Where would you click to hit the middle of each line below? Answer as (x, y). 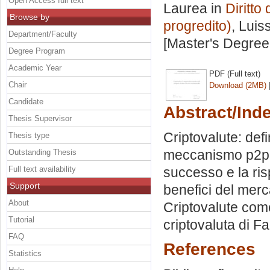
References (209, 249)
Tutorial (21, 219)
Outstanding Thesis (42, 152)
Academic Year (35, 67)
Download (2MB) (238, 85)
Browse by (30, 17)
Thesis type (29, 135)
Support (25, 185)
